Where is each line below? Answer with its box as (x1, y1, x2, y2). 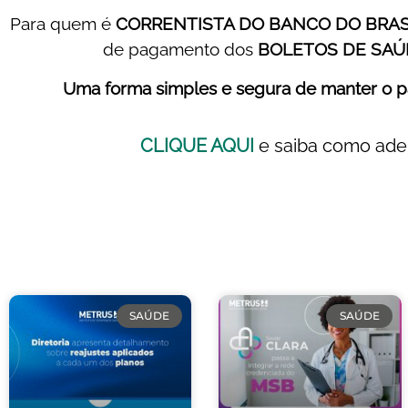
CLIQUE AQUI (140, 135, 254, 157)
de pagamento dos (102, 39, 258, 60)
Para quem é (9, 14, 111, 35)
